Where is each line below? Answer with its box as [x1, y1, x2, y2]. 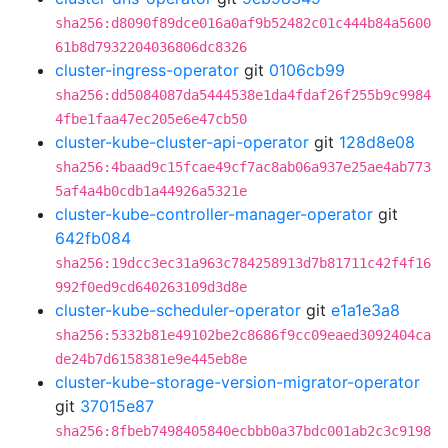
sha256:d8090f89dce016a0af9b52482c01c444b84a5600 [55, 15, 431, 31]
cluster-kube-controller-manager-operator [55, 204, 373, 224]
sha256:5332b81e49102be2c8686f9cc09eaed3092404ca [55, 327, 431, 343]
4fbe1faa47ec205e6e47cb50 [55, 111, 247, 127]
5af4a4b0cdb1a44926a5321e [55, 183, 247, 199]
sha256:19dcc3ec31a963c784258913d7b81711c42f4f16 [55, 255, 431, 271]
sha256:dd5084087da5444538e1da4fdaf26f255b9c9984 [55, 87, 431, 103]
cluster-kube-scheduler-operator [55, 300, 301, 320]
